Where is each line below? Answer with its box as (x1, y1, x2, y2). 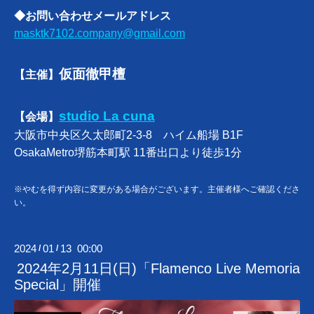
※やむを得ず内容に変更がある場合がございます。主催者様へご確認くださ (14, 184, 300, 195)
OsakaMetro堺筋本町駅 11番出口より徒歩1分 (14, 146, 242, 159)
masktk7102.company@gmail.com (14, 27, 185, 40)
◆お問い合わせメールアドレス (14, 10, 171, 22)
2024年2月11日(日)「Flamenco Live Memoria (16, 261, 300, 277)
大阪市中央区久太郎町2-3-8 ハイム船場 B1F (14, 129, 243, 142)
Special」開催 (14, 277, 101, 293)
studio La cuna (59, 109, 155, 124)
